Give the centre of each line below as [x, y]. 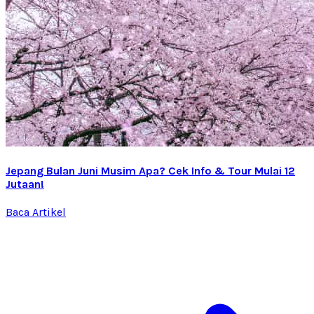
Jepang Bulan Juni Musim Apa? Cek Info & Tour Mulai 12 [150, 171]
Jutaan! [25, 184]
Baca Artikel [36, 212]
